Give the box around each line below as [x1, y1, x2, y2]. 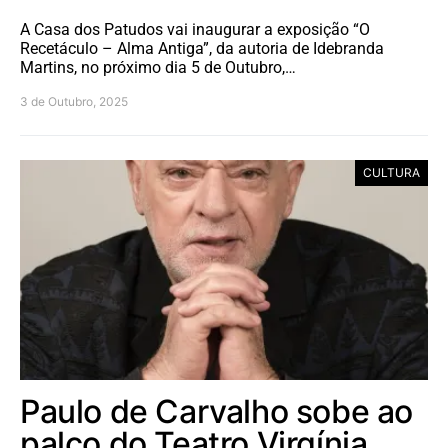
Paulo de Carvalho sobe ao [20, 392, 414, 432]
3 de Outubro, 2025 [20, 94, 128, 110]
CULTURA [363, 165, 420, 181]
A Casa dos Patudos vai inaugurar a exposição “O [20, 20, 370, 40]
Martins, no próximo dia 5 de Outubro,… [20, 58, 296, 78]
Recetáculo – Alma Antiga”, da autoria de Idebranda [20, 39, 384, 59]
